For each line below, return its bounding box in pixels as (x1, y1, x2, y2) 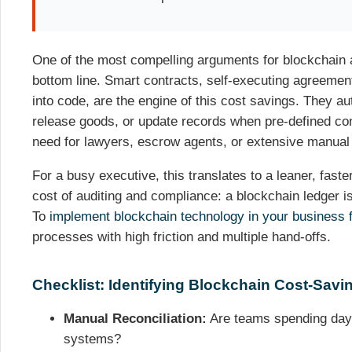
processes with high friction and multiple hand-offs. (32, 229, 331, 244)
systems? (64, 332, 121, 347)
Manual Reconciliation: (64, 311, 207, 327)
